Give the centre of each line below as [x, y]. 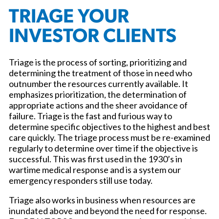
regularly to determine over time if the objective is [103, 148]
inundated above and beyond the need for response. [108, 210]
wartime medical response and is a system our [95, 169]
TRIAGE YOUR [69, 17]
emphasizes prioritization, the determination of [98, 94]
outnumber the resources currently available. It [99, 83]
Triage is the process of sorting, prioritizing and [98, 62]
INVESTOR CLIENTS [93, 37]
